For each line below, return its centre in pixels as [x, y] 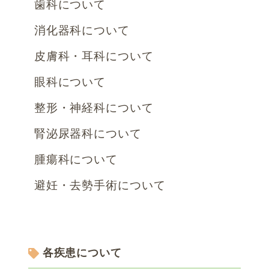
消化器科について [82, 29]
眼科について [70, 80]
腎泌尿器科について [88, 132]
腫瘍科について [76, 158]
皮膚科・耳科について [94, 55]
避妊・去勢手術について [100, 184]
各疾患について [82, 252]
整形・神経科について [94, 106]
